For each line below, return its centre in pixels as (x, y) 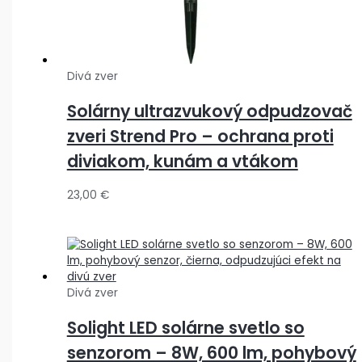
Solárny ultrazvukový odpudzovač (209, 112)
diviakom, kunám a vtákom (182, 162)
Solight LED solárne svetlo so (185, 328)
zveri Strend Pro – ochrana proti (200, 137)
